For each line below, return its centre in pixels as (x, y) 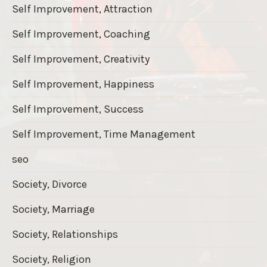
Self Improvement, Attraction (82, 9)
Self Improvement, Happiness (83, 84)
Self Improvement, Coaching (81, 34)
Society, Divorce (49, 184)
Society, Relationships (65, 234)
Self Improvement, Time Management (104, 134)
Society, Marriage (53, 209)
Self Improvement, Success (78, 109)
